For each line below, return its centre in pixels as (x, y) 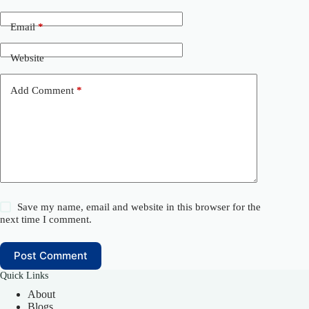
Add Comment (42, 91)
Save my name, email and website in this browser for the (139, 207)
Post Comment (51, 256)
